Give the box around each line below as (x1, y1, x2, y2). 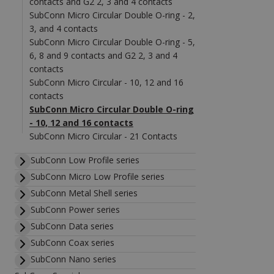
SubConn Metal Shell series (31, 187, 138, 199)
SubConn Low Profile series (31, 154, 139, 166)
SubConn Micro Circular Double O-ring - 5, (29, 36, 195, 48)
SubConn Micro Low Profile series (31, 171, 165, 182)
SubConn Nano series (31, 253, 116, 265)
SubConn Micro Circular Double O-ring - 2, (29, 9, 195, 21)
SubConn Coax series (31, 237, 114, 248)
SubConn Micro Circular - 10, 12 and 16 (29, 76, 183, 88)
